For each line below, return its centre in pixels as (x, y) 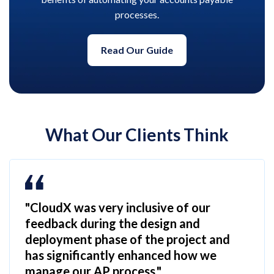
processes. (137, 14)
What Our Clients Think (137, 134)
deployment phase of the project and (128, 239)
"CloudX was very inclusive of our (118, 207)
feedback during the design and (113, 223)
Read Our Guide (137, 50)
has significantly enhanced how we (121, 255)
